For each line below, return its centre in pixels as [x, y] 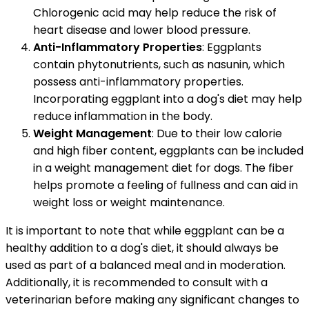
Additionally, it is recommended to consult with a [137, 282]
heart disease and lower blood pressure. [142, 30]
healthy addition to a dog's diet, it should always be [142, 248]
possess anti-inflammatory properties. [138, 81]
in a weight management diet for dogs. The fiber [163, 168]
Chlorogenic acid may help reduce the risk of [155, 12]
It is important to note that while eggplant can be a [145, 230]
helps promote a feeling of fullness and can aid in [166, 185]
